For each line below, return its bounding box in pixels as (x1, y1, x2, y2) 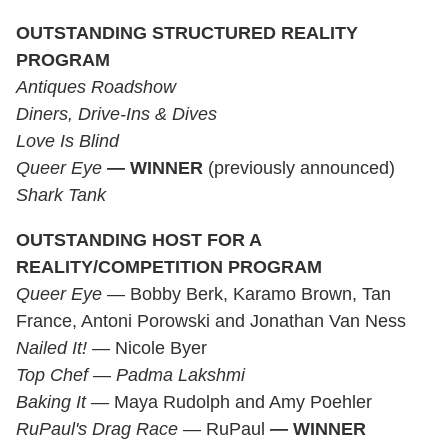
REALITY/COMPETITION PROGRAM (16, 256, 322, 277)
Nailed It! (16, 337, 92, 358)
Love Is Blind (16, 130, 119, 151)
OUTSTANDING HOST (16, 229, 202, 250)
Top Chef (16, 364, 88, 385)
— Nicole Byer (92, 337, 207, 358)
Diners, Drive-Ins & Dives (16, 103, 217, 124)
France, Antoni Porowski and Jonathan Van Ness (16, 310, 406, 331)
